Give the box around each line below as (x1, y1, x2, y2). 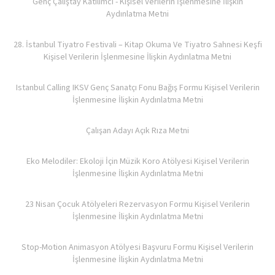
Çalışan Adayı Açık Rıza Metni (86, 125, 189, 137)
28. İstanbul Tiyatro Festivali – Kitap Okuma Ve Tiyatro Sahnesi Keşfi (13, 39, 262, 51)
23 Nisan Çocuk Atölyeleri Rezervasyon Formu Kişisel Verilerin (25, 198, 250, 211)
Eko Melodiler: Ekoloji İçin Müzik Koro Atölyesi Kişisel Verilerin (26, 155, 249, 168)
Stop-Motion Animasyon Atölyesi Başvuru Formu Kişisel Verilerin (21, 241, 254, 254)
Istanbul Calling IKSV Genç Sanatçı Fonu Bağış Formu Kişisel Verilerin (15, 82, 260, 94)
